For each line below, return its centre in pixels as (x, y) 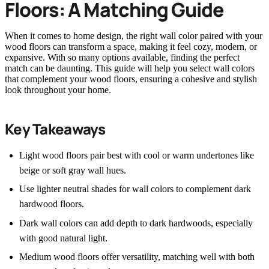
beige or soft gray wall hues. (73, 170)
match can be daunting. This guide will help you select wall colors (130, 68)
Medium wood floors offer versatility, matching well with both (137, 257)
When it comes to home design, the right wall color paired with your (134, 35)
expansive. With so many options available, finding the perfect (122, 57)
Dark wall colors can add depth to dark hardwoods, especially (136, 223)
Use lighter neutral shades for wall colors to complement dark (135, 189)
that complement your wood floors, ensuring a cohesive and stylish (131, 79)
